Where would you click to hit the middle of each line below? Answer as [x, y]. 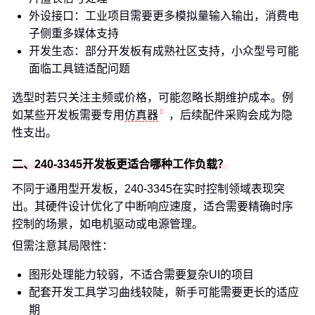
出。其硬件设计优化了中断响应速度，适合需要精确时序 [153, 206]
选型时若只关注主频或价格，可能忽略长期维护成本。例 [153, 97]
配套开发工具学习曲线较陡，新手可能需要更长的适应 [164, 292]
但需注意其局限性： [63, 246]
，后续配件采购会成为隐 [231, 115]
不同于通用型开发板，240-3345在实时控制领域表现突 [148, 189]
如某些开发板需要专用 [68, 115]
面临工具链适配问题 [79, 69]
